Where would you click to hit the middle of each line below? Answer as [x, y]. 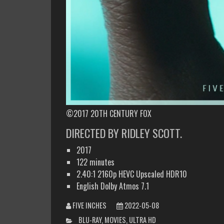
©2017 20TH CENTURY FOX [109, 114]
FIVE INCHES [89, 205]
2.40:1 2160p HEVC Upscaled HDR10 [131, 174]
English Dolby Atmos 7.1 [112, 186]
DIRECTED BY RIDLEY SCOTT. [124, 133]
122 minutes [95, 162]
